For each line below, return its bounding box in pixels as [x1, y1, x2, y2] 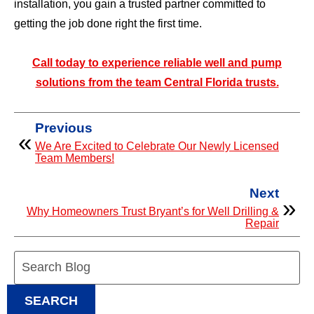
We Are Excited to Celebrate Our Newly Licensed [35, 140, 279, 153]
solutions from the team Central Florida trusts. [35, 76, 279, 89]
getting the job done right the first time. [14, 18, 202, 30]
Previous [35, 121, 93, 136]
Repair [245, 217, 279, 230]
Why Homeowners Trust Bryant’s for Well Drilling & [27, 205, 279, 218]
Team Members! [35, 152, 114, 165]
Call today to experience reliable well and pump [32, 57, 282, 69]
